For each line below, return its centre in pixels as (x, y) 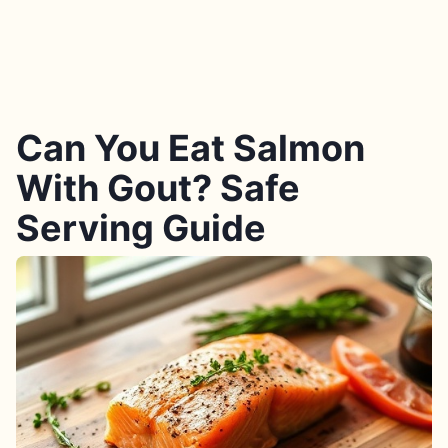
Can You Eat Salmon (190, 148)
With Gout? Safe (158, 188)
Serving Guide (141, 228)
